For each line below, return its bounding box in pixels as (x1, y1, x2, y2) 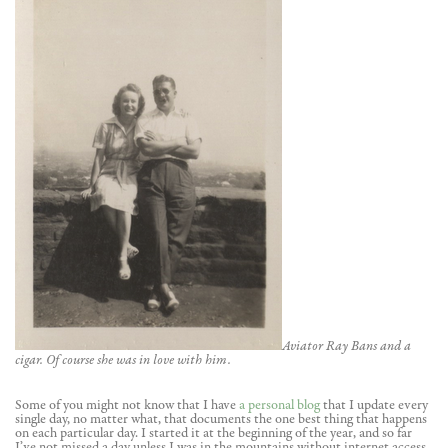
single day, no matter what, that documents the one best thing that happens (15, 410, 427, 429)
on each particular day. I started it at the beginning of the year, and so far (15, 424, 412, 443)
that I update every (320, 396, 428, 415)
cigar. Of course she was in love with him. (15, 351, 231, 370)
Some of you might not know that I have (15, 396, 239, 415)
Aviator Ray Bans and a (282, 337, 411, 356)
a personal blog (239, 396, 320, 415)
